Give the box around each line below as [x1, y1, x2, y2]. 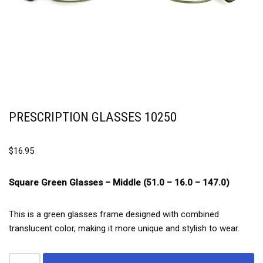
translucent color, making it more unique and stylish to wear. [9, 223, 240, 234]
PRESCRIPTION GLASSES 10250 [9, 109, 177, 124]
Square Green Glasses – [9, 177, 113, 188]
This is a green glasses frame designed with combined [9, 209, 219, 220]
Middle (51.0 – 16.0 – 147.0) [113, 177, 230, 188]
